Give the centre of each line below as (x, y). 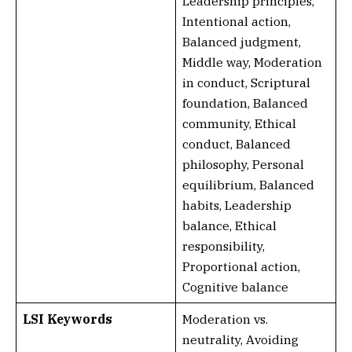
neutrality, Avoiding (240, 339)
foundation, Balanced (245, 103)
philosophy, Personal (243, 164)
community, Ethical (239, 123)
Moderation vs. (225, 319)
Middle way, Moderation (252, 62)
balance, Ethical (229, 225)
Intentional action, (236, 21)
